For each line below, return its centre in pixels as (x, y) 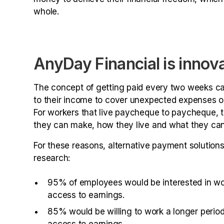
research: (52, 158)
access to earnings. (86, 195)
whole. (46, 12)
